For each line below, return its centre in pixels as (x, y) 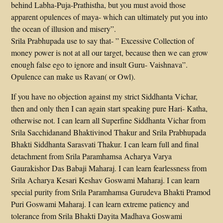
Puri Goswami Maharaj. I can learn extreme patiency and (100, 204)
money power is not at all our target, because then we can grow (110, 53)
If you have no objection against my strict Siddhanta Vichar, (105, 96)
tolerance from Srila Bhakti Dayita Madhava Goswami (97, 216)
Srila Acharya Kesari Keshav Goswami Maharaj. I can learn (106, 180)
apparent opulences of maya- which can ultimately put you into (110, 17)
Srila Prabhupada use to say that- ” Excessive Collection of (103, 41)
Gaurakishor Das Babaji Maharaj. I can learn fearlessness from (109, 168)
